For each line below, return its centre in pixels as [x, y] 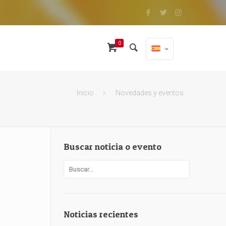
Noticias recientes [101, 214]
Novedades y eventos [150, 93]
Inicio [86, 93]
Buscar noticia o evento [112, 147]
